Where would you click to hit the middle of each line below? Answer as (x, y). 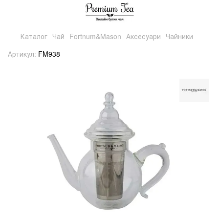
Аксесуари (143, 36)
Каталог (34, 36)
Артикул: (22, 54)
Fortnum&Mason (95, 36)
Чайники (179, 36)
